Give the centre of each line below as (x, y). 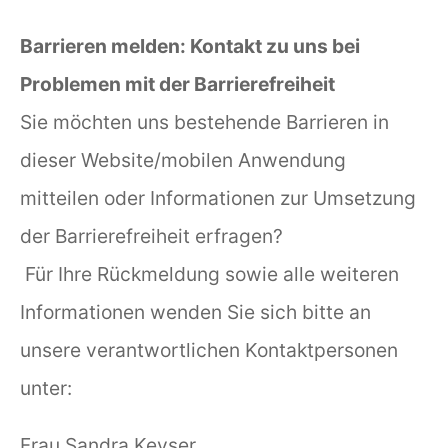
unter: (46, 388)
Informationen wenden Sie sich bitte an (195, 312)
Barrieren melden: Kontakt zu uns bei (190, 46)
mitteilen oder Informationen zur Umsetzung (218, 198)
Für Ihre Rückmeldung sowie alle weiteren (209, 274)
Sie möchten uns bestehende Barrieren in (204, 122)
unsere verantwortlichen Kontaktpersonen (209, 350)
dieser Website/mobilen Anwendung (183, 160)
